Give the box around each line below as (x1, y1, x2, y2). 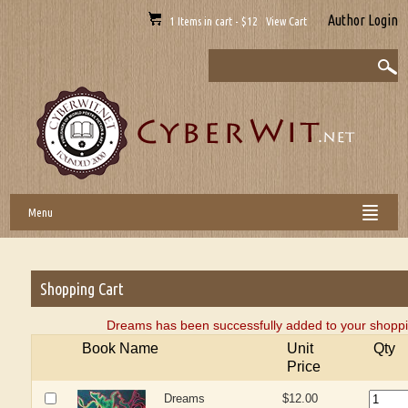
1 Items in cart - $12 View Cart (160, 15, 310, 27)
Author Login (327, 12, 398, 28)
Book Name (82, 340, 159, 356)
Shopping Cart (40, 279, 125, 298)
